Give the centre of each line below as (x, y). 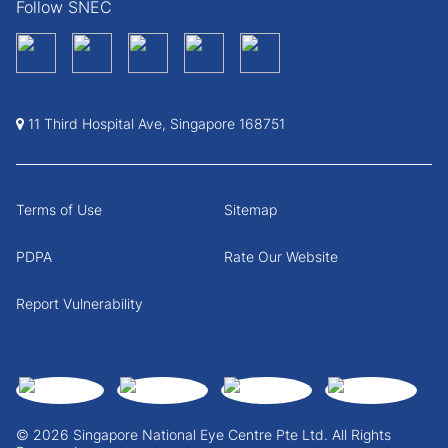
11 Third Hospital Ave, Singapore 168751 (154, 123)
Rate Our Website (281, 256)
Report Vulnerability (79, 303)
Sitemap (250, 209)
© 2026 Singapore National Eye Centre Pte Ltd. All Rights (203, 435)
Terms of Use (59, 209)
